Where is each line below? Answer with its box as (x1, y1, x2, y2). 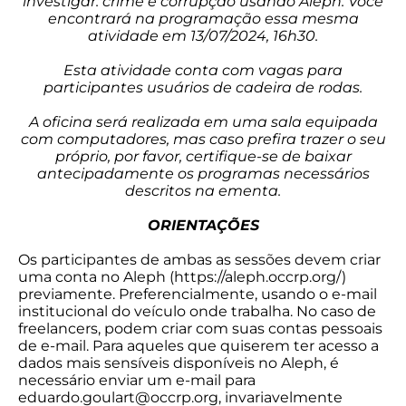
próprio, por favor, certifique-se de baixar (54, 148, 352, 165)
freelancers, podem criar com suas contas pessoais (18, 320, 382, 337)
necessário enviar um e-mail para (18, 372, 256, 389)
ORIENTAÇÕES (147, 217, 259, 234)
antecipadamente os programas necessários (36, 165, 370, 182)
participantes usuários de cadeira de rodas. (43, 79, 362, 96)
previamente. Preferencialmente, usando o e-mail (18, 285, 377, 303)
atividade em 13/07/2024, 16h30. (88, 27, 318, 44)
